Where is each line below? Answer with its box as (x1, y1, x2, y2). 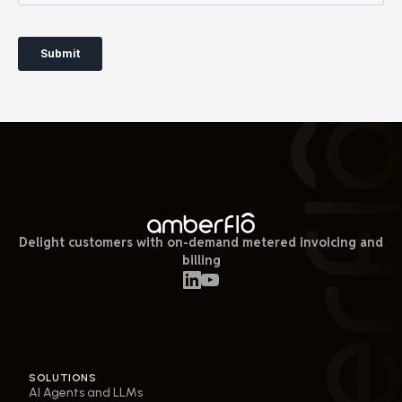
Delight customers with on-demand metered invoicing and (19, 233, 383, 250)
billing (181, 251, 221, 268)
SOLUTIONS (29, 371, 97, 385)
